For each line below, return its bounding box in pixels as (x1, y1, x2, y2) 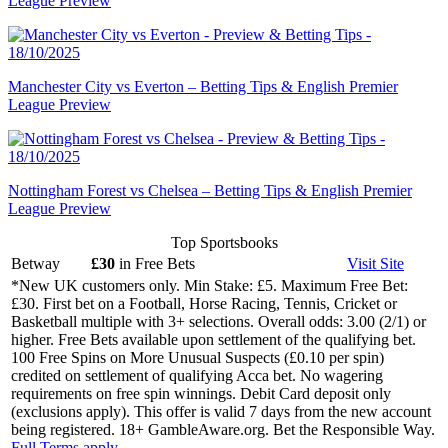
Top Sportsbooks (170, 233, 278, 251)
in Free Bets (115, 254, 195, 272)
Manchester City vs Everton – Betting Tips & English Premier (8, 77, 398, 95)
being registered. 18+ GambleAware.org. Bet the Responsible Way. (11, 420, 435, 438)
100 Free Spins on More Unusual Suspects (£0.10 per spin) (11, 348, 384, 366)
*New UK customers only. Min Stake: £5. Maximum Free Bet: (11, 276, 408, 294)
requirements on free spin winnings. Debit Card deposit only (11, 384, 391, 402)
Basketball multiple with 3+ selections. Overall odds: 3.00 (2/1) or (11, 312, 426, 330)
